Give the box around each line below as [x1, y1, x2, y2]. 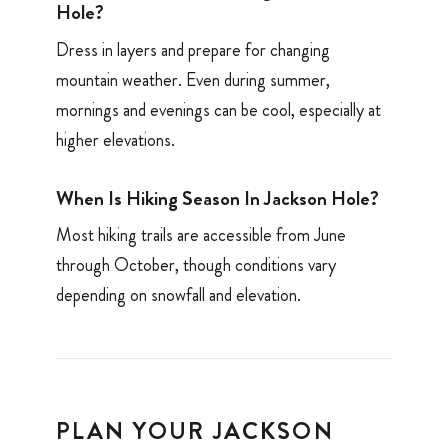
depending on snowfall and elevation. [56, 282, 301, 309]
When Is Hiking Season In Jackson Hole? [56, 183, 379, 213]
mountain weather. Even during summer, [56, 66, 330, 93]
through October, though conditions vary [56, 252, 336, 279]
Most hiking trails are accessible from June [56, 222, 346, 249]
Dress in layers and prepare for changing [56, 36, 330, 63]
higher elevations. [56, 126, 175, 153]
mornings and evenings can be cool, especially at [56, 96, 381, 123]
